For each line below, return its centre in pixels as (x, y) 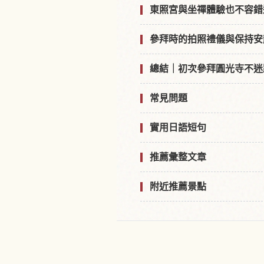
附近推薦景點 (178, 187)
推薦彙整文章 (178, 157)
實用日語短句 (178, 128)
